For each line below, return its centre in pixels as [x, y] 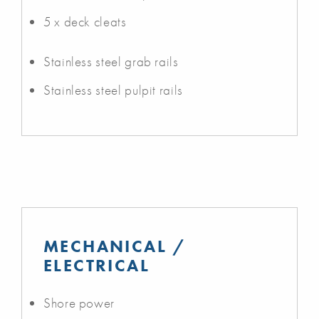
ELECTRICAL [96, 265]
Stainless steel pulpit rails [113, 90]
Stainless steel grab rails [111, 61]
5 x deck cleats [85, 21]
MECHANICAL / [115, 246]
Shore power [79, 303]
